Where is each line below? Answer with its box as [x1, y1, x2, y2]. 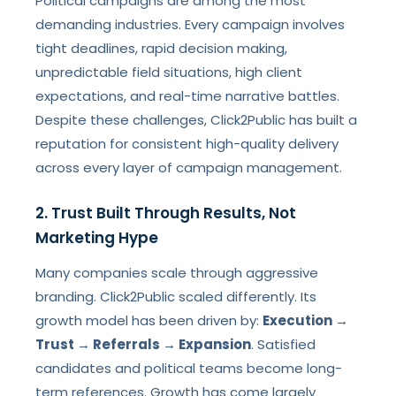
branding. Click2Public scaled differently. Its [35, 287, 317, 306]
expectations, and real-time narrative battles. [35, 87, 340, 105]
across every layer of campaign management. [35, 158, 343, 177]
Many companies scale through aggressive [35, 263, 319, 282]
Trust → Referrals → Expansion [35, 335, 252, 354]
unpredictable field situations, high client [35, 63, 303, 81]
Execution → [263, 311, 349, 330]
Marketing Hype [35, 227, 159, 248]
